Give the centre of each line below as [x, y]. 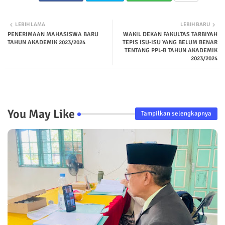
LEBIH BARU [195, 24]
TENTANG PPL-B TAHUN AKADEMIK [171, 50]
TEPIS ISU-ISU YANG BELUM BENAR [170, 42]
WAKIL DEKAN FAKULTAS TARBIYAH [170, 34]
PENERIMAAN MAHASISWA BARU [53, 34]
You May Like [41, 114]
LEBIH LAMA [30, 24]
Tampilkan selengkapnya [176, 114]
